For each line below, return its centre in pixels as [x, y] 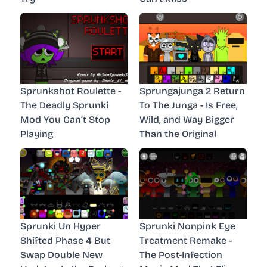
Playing [37, 133]
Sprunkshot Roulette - [71, 91]
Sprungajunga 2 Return [192, 91]
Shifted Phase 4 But [65, 240]
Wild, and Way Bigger [187, 119]
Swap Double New [61, 254]
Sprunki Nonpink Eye [187, 226]
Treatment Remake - [186, 240]
